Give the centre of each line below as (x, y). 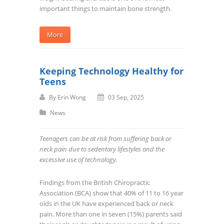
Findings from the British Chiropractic (95, 183)
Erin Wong (72, 97)
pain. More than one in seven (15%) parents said (111, 214)
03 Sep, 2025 (126, 97)
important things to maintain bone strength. (105, 9)
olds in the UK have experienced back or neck (106, 204)
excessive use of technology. (78, 160)
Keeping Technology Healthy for (111, 71)
